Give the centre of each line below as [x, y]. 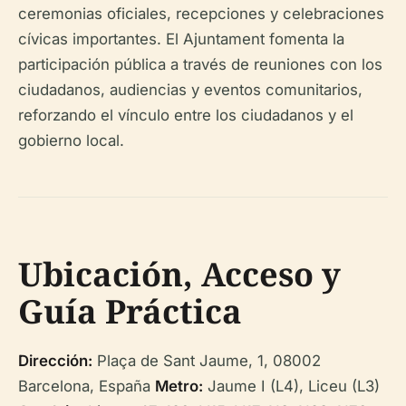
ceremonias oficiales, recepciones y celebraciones [201, 13]
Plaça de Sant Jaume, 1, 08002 [207, 360]
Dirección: [55, 360]
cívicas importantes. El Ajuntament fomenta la [181, 39]
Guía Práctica [130, 311]
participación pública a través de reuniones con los [200, 64]
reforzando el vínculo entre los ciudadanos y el [186, 115]
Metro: [179, 386]
